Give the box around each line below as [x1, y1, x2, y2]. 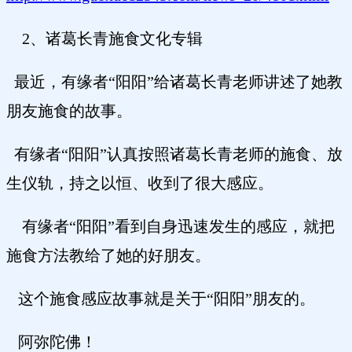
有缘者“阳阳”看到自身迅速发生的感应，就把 [6, 218, 335, 236]
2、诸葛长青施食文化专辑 [6, 30, 203, 48]
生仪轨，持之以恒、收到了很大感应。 [6, 174, 273, 192]
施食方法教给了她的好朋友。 [6, 247, 211, 265]
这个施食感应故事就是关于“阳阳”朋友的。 [6, 290, 315, 308]
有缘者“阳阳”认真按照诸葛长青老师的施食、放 [6, 145, 343, 163]
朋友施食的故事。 [6, 102, 132, 120]
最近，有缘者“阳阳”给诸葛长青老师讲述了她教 [6, 73, 343, 91]
